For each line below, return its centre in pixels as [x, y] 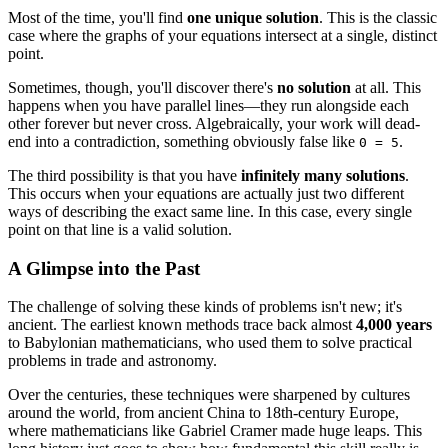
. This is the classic [378, 17]
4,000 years [394, 325]
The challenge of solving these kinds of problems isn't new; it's [205, 307]
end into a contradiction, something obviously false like [183, 141]
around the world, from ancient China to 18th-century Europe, [203, 413]
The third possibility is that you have [124, 175]
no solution [314, 87]
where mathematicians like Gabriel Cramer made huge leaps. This [215, 431]
